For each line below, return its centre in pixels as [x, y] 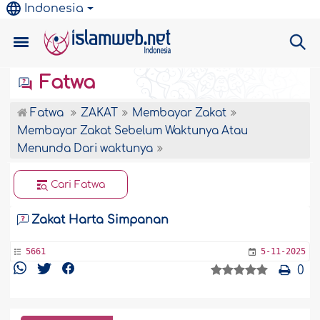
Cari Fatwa [77, 185]
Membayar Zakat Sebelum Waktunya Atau [133, 131]
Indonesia [54, 9]
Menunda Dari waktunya [85, 149]
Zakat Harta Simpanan [100, 220]
